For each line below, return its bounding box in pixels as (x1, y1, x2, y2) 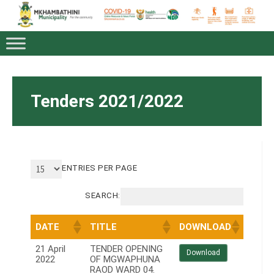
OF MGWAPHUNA (90, 254, 160, 265)
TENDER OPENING (90, 243, 163, 255)
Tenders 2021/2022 (31, 91, 183, 111)
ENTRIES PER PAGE (62, 163, 138, 172)
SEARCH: (85, 190, 120, 200)
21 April (35, 243, 65, 255)
